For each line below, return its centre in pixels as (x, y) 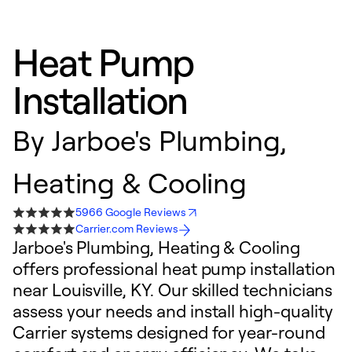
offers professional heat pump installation (174, 268)
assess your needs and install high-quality (173, 311)
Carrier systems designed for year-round (169, 332)
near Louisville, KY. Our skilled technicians (173, 290)
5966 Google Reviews (131, 212)
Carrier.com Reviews (127, 228)
